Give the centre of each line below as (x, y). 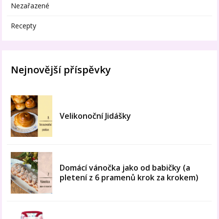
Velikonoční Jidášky (96, 116)
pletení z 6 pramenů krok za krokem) (129, 178)
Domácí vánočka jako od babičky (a (125, 168)
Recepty (24, 26)
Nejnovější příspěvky (61, 70)
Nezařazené (30, 6)
